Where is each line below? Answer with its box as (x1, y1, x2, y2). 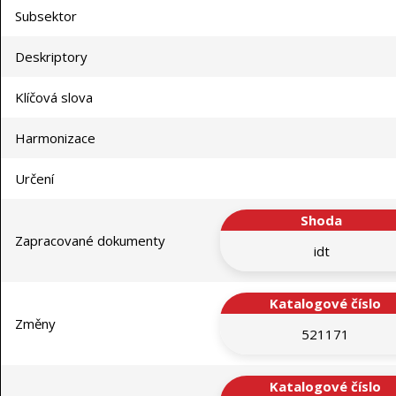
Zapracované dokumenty (15, 232, 165, 250)
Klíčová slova (15, 88, 93, 107)
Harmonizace (15, 129, 95, 148)
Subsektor (15, 7, 77, 26)
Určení (15, 170, 54, 188)
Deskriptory (15, 48, 88, 66)
